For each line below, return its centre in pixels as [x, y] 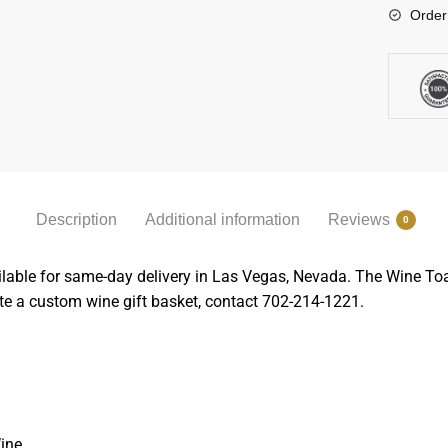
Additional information [222, 220]
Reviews [359, 220]
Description [76, 220]
